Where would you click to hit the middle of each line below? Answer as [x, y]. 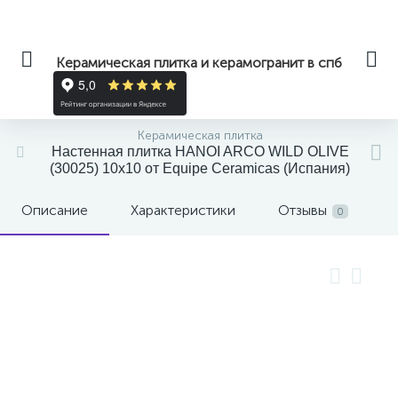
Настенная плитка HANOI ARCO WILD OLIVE [200, 151]
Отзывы [302, 210]
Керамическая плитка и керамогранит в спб [199, 63]
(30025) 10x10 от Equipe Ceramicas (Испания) [200, 168]
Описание [55, 210]
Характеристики [183, 210]
